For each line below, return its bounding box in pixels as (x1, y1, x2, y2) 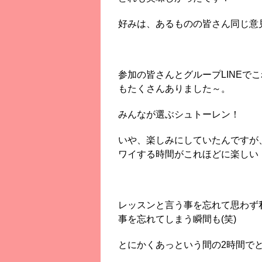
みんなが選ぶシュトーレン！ (118, 109, 240, 119)
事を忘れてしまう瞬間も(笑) (118, 213, 236, 224)
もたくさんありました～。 (118, 83, 230, 94)
